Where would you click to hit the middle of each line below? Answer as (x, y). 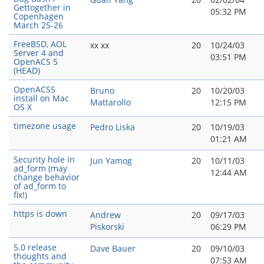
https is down (40, 214)
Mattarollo (110, 102)
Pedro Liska (113, 127)
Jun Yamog (111, 161)
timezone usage (45, 126)
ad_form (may (40, 168)
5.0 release (35, 247)
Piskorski (107, 227)
